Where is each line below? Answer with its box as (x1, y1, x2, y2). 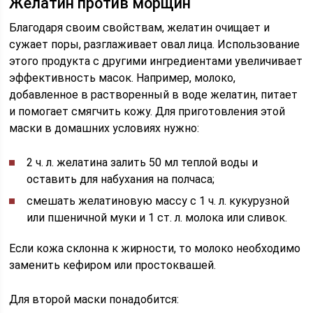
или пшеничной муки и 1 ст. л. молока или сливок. (27, 211, 288, 224)
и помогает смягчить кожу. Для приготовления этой (9, 105, 286, 118)
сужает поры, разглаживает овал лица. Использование (9, 38, 300, 51)
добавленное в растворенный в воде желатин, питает (9, 88, 298, 101)
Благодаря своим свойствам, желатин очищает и (9, 21, 270, 34)
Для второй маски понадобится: (9, 293, 180, 306)
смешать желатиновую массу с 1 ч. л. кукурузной (27, 194, 290, 208)
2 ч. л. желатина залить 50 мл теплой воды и (27, 156, 259, 169)
